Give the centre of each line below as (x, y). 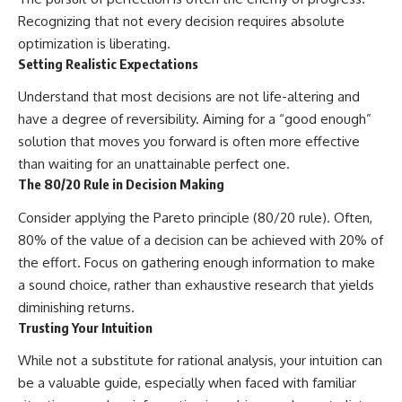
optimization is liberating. (94, 43)
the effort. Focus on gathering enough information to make (197, 262)
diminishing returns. (76, 307)
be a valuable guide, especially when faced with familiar (187, 383)
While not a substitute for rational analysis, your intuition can (200, 361)
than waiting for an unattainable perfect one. (154, 164)
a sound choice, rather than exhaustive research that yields (196, 284)
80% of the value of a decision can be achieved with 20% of (201, 240)
